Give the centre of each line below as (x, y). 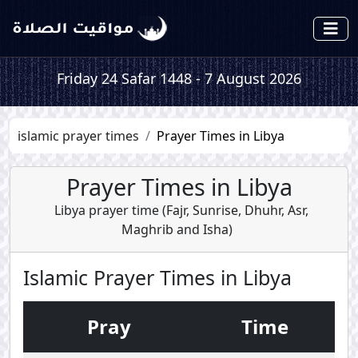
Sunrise (213, 210)
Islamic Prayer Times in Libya (157, 277)
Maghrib (147, 229)
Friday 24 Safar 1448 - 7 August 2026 (179, 78)
